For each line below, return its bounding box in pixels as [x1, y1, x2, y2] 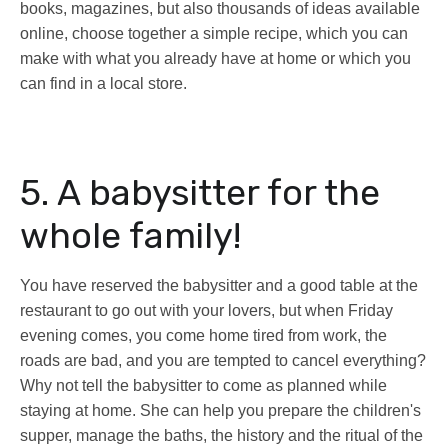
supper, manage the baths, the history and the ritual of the [20, 427, 423, 445]
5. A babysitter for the [20, 171, 380, 215]
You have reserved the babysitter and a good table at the [20, 277, 418, 295]
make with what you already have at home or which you [20, 50, 411, 68]
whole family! [20, 214, 241, 258]
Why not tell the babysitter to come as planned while [20, 377, 387, 395]
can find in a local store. [20, 75, 187, 93]
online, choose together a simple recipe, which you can [20, 25, 408, 43]
